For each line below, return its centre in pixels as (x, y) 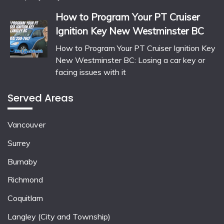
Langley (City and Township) (59, 217)
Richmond (25, 180)
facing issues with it (91, 72)
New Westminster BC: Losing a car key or (130, 60)
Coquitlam (25, 198)
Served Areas (40, 98)
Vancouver (26, 125)
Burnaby (22, 161)
